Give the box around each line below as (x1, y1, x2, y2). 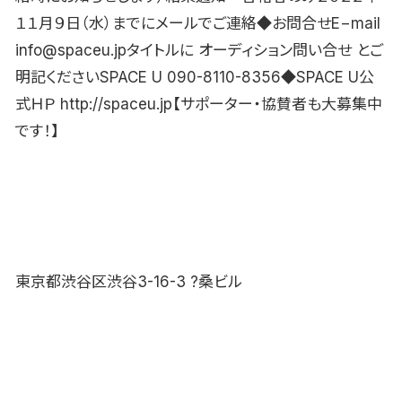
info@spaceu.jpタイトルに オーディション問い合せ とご (15, 40, 383, 59)
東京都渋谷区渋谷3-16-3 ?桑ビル (15, 272, 242, 291)
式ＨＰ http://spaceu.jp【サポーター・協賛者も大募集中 (15, 94, 382, 113)
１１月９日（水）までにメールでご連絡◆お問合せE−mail (15, 13, 380, 32)
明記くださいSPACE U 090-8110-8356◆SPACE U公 (15, 67, 374, 86)
